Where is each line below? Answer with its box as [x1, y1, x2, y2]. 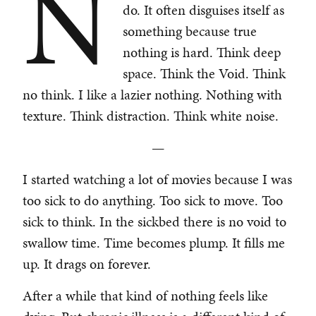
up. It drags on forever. [23, 254, 151, 274]
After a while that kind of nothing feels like [23, 286, 268, 306]
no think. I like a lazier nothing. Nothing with [23, 85, 282, 105]
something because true [122, 21, 257, 42]
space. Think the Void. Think [122, 63, 286, 84]
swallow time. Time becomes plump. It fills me [23, 233, 285, 253]
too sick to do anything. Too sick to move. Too [23, 190, 283, 211]
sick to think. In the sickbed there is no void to [23, 212, 286, 232]
